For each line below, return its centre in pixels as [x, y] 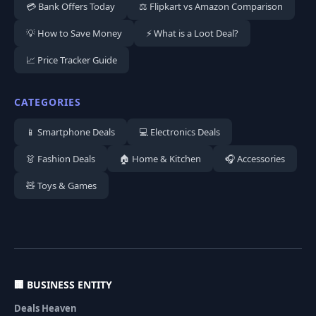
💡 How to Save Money [74, 34]
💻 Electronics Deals [180, 132]
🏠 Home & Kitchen [160, 159]
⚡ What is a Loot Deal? [192, 34]
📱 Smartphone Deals [71, 132]
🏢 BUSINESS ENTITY [63, 285]
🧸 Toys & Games [61, 186]
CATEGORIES [48, 102]
